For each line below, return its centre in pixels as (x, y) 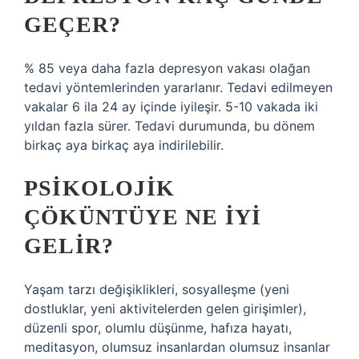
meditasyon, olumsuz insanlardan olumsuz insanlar (177, 347)
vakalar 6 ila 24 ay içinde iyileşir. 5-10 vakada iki (171, 107)
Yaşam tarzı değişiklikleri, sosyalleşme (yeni (157, 289)
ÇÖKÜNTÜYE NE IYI (143, 217)
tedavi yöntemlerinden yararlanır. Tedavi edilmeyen (178, 87)
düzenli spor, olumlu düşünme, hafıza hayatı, (158, 328)
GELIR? (69, 246)
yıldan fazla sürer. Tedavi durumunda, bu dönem (169, 126)
